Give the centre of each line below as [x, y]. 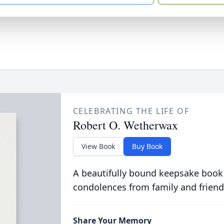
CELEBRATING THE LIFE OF [131, 111]
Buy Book [147, 146]
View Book [98, 146]
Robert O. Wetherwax [125, 125]
